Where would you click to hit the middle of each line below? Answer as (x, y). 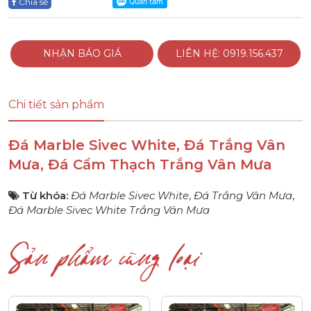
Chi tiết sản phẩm (56, 105)
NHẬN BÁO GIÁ (82, 54)
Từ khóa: (47, 196)
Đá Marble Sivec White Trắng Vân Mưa (109, 210)
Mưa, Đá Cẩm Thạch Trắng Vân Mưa (140, 165)
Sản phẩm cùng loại (103, 266)
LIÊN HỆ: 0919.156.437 (229, 54)
